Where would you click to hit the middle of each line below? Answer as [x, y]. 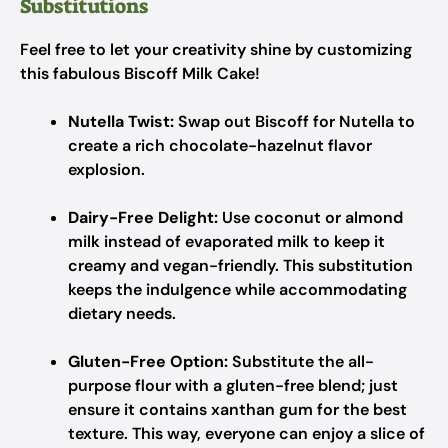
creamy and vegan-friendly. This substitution [240, 265]
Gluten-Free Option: [148, 361]
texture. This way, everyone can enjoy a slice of [246, 433]
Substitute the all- [301, 361]
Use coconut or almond [310, 217]
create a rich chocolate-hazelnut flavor [220, 145]
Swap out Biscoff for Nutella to [294, 121]
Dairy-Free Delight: [143, 217]
